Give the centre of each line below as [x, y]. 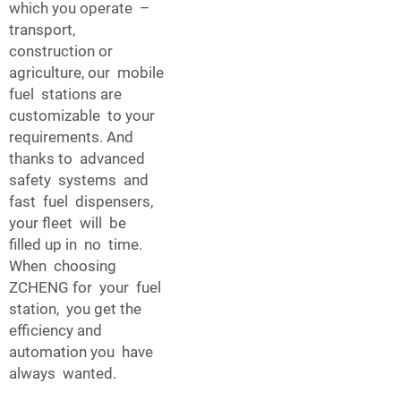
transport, [44, 29]
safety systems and [79, 179]
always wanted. [63, 373]
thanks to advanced [79, 158]
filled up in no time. [77, 244]
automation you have [83, 351]
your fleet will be [69, 222]
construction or [63, 51]
